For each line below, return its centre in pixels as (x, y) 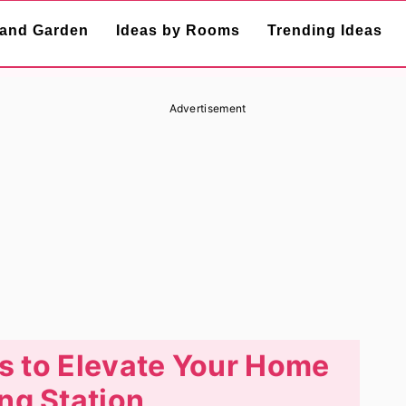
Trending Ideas (325, 30)
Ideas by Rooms (178, 30)
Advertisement (208, 108)
